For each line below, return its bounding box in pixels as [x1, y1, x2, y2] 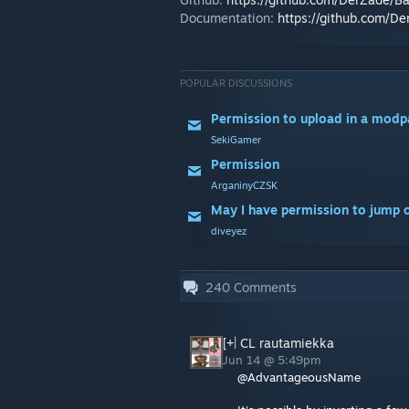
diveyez [211, 225, 246, 237]
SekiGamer [211, 133, 261, 146]
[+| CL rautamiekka [223, 335, 334, 351]
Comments [230, 279, 297, 295]
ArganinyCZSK [211, 179, 278, 192]
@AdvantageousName [237, 370, 361, 384]
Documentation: [180, 10, 278, 26]
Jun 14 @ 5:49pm [223, 352, 325, 367]
